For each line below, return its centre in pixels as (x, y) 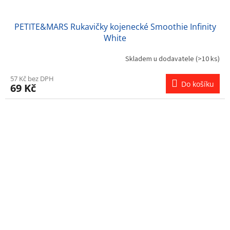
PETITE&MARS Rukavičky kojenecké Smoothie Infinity (115, 27)
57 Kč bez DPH (32, 79)
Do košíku (198, 84)
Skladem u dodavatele (160, 59)
